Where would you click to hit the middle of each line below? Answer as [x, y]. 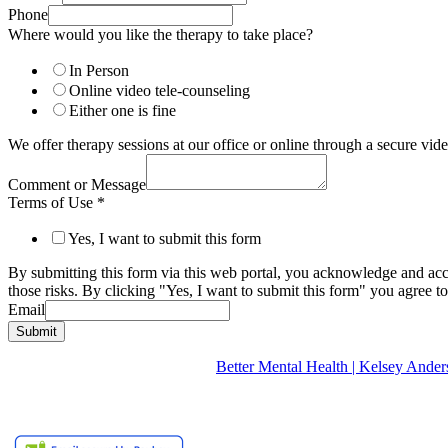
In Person [99, 71]
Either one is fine [122, 111]
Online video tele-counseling [159, 91]
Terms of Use [52, 203]
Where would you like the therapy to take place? [160, 35]
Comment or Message [77, 185]
